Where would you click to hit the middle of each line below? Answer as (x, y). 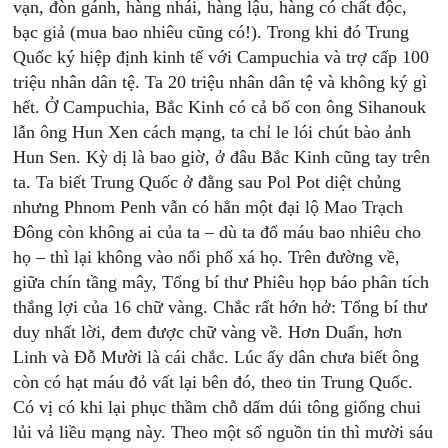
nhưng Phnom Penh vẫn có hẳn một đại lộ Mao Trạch (208, 207)
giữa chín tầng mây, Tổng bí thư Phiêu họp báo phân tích (221, 282)
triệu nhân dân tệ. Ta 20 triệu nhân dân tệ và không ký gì (220, 82)
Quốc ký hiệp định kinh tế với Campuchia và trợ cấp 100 (221, 57)
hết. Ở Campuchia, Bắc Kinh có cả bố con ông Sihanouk (220, 107)
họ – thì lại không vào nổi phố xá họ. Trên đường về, (207, 257)
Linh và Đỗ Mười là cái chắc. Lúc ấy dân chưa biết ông (216, 357)
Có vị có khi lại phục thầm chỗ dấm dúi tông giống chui (217, 407)
